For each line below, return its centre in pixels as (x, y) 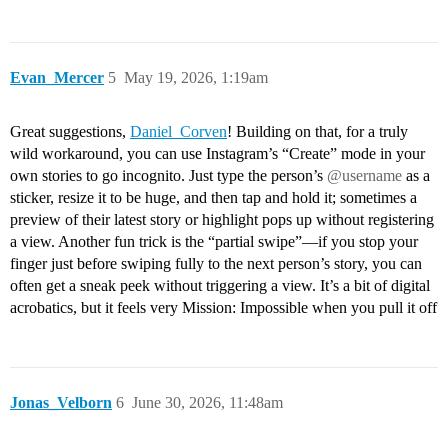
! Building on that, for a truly (317, 132)
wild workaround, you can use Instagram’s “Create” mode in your (217, 154)
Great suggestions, (70, 132)
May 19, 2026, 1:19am (196, 78)
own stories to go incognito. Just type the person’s (168, 176)
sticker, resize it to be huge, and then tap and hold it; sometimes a (213, 198)
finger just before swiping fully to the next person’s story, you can (216, 264)
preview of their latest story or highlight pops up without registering (222, 220)
